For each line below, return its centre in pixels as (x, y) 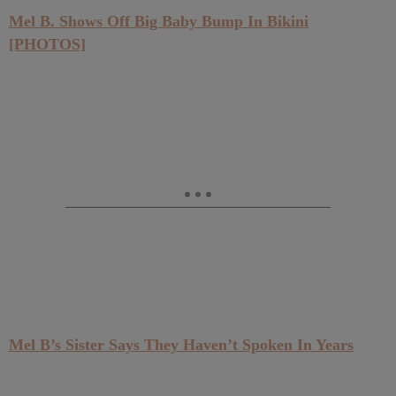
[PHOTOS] (47, 44)
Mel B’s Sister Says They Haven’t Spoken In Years (181, 345)
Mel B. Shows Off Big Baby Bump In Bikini (159, 21)
